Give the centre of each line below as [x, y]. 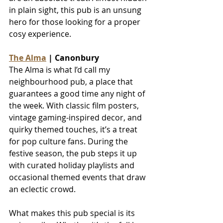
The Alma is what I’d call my [60, 69]
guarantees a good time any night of [78, 93]
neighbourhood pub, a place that [72, 81]
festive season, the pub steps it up [74, 153]
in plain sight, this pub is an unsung [76, 10]
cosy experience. [40, 34]
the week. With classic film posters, [75, 105]
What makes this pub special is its [73, 213]
